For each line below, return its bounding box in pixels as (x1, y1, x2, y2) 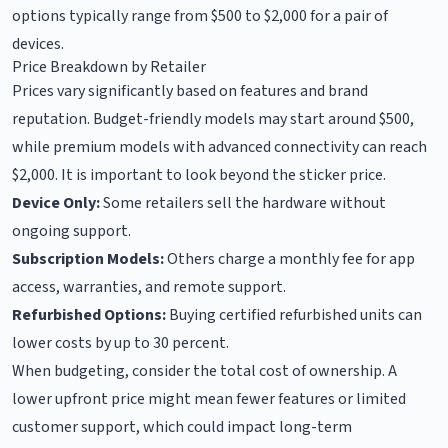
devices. (12, 32, 64, 55)
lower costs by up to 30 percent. (12, 331, 229, 354)
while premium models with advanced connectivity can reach (12, 135, 427, 158)
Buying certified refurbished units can (166, 303, 422, 326)
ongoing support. (12, 219, 131, 242)
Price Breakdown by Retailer (12, 55, 206, 78)
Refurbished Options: (12, 303, 166, 326)
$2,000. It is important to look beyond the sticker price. (12, 163, 386, 186)
